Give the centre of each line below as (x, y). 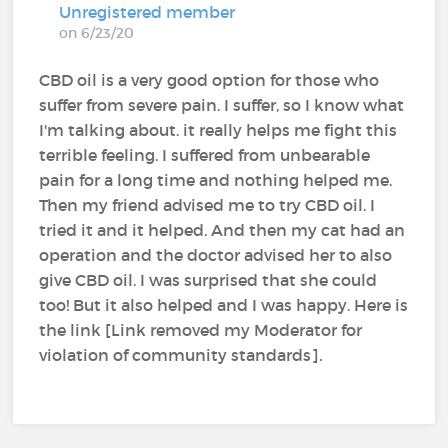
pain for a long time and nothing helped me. (216, 179)
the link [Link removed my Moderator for (201, 329)
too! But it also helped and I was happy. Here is (224, 304)
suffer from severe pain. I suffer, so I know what (222, 104)
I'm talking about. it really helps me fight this (218, 129)
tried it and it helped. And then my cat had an (222, 229)
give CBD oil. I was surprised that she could (208, 279)
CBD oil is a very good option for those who (209, 79)
